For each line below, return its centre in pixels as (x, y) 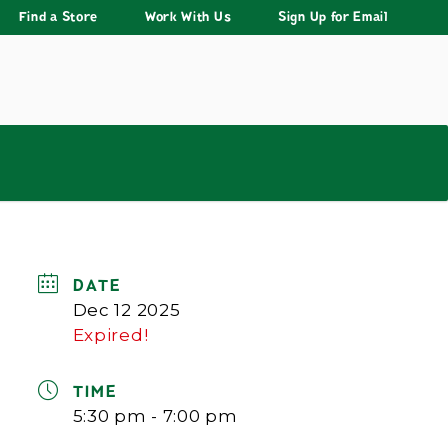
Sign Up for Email (333, 16)
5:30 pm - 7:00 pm (155, 416)
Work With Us (188, 16)
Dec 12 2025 (126, 309)
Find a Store (58, 16)
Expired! (110, 334)
